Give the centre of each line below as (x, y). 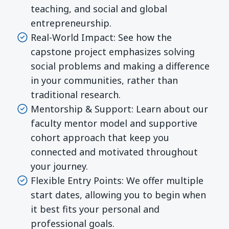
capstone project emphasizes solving (113, 51)
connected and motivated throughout (114, 152)
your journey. (59, 166)
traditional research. (76, 94)
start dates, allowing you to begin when (118, 194)
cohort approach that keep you (100, 137)
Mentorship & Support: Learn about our (119, 109)
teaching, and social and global (99, 8)
